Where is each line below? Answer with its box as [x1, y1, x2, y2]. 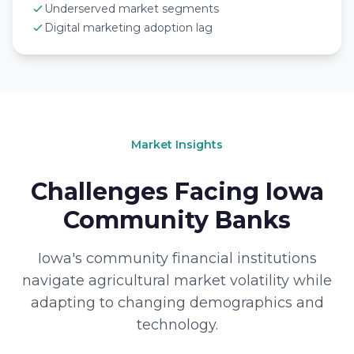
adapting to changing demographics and [30, 294, 324, 311]
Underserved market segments [44, 2, 219, 16]
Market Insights [131, 137, 223, 152]
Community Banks [63, 205, 291, 235]
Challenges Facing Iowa [30, 177, 324, 206]
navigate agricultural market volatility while [22, 272, 332, 289]
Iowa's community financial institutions [37, 250, 317, 267]
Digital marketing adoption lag [44, 21, 213, 35]
